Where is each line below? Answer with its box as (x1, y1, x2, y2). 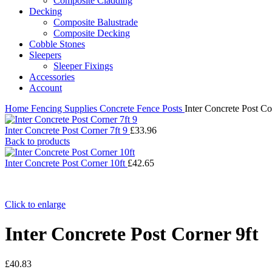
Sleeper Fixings (53, 61, 113, 71)
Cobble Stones (29, 39, 85, 49)
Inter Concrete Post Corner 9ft (5, 223, 259, 245)
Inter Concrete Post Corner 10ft (5, 158, 127, 168)
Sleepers (29, 50, 61, 60)
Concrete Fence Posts (100, 103, 185, 114)
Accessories (29, 72, 75, 82)
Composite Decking (53, 28, 130, 38)
